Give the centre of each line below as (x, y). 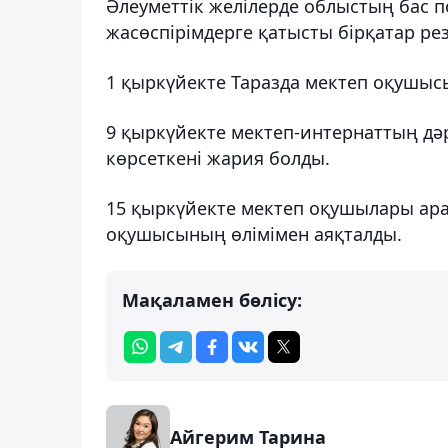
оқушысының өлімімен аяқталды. (254, 233)
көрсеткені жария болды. (218, 157)
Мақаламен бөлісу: (212, 299)
